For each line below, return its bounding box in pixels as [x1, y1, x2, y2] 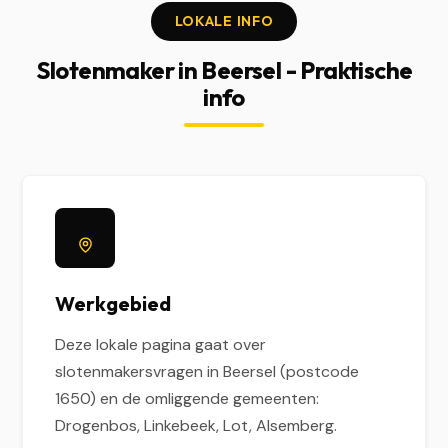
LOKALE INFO [174, 12, 274, 30]
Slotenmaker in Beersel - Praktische [35, 55, 413, 85]
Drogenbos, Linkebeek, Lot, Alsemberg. [55, 415, 338, 436]
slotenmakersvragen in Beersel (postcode [55, 361, 360, 382]
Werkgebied [55, 291, 172, 316]
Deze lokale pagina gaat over [55, 334, 267, 355]
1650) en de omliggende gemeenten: [55, 388, 320, 409]
